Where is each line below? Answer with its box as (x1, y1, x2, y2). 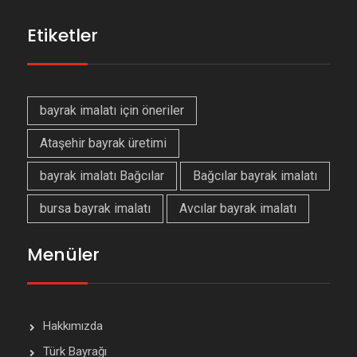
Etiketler (26, 23, 98, 49)
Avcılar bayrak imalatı (178, 201, 296, 217)
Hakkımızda (42, 319, 103, 334)
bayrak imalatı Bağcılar (39, 168, 164, 184)
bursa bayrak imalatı (39, 201, 151, 217)
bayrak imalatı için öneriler (39, 103, 184, 119)
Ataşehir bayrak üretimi (39, 135, 167, 151)
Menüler (26, 242, 100, 268)
